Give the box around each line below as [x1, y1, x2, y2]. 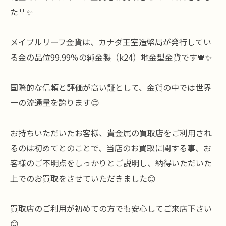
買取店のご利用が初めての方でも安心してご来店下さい [10, 202, 212, 214]
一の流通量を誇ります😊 [10, 96, 99, 108]
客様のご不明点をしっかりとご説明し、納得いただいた [10, 156, 212, 169]
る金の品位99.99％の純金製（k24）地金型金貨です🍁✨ [10, 50, 212, 63]
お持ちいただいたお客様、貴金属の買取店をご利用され [10, 126, 212, 139]
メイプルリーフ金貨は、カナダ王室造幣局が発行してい [10, 35, 211, 48]
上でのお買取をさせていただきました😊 [10, 172, 156, 184]
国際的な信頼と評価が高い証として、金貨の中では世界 [10, 81, 211, 93]
